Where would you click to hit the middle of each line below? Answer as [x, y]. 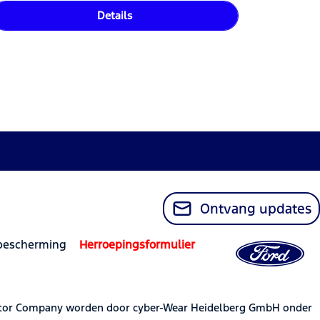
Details [115, 16]
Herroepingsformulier [137, 244]
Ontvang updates [256, 208]
